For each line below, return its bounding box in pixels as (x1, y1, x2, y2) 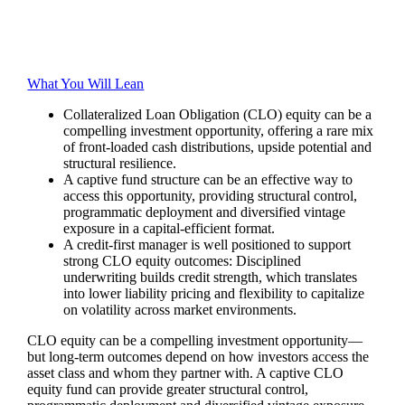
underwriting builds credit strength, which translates (63, 268, 358, 285)
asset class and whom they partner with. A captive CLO (27, 364, 344, 381)
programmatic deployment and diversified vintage (63, 203, 346, 220)
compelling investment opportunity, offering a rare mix (63, 122, 374, 138)
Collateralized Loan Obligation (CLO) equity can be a (63, 106, 372, 122)
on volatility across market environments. (63, 301, 297, 317)
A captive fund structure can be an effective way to (63, 171, 353, 187)
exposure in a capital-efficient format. (63, 220, 276, 236)
